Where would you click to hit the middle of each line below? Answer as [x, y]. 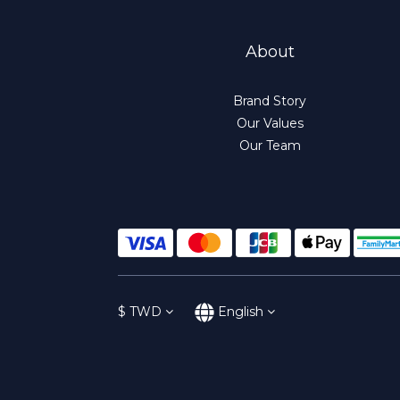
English [241, 312]
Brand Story [270, 101]
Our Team [270, 146]
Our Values [270, 123]
